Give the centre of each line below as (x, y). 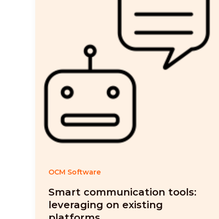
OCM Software (75, 172)
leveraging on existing (106, 205)
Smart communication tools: (122, 192)
